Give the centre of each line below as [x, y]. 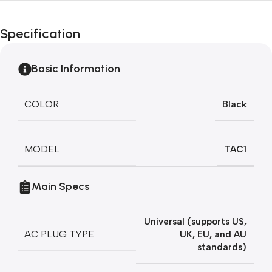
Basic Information [76, 69]
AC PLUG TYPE [59, 234]
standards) [222, 247]
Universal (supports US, [195, 222]
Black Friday [55, 17]
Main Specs [60, 186]
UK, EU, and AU [213, 234]
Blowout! [44, 34]
